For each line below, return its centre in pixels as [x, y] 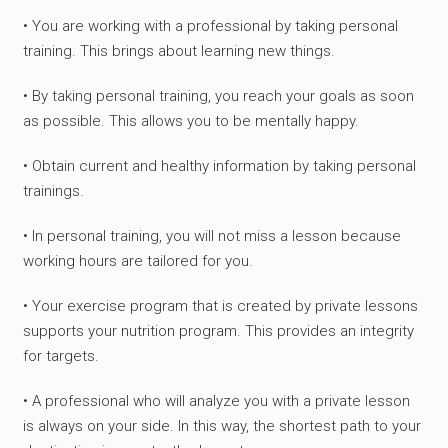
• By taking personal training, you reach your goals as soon [219, 96]
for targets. [61, 356]
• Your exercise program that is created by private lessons [221, 306]
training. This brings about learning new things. [179, 51]
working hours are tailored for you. [138, 261]
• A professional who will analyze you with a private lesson [217, 401]
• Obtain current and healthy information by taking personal [220, 166]
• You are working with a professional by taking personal [211, 26]
